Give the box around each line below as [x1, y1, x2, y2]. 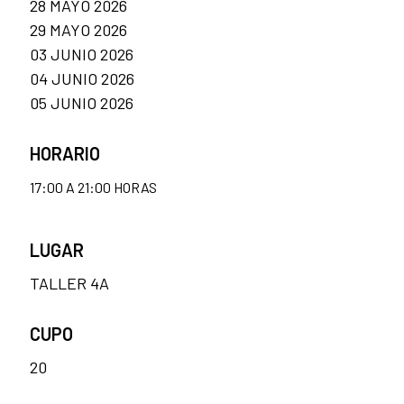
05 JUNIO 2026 [30, 93, 133, 114]
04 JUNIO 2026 [30, 69, 134, 89]
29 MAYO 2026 [30, 20, 127, 41]
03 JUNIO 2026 [30, 44, 133, 65]
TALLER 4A [30, 273, 109, 294]
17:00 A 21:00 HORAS [30, 179, 160, 197]
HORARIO [30, 142, 100, 165]
